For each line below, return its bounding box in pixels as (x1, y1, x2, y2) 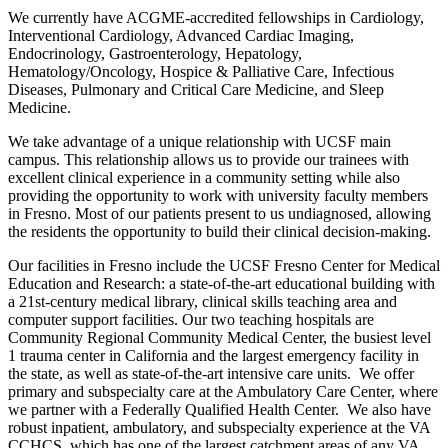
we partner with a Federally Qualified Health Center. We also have (8, 400, 431, 418)
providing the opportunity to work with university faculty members (8, 186, 428, 204)
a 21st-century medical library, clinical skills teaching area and (8, 292, 397, 310)
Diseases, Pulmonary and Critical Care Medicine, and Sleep (8, 80, 384, 98)
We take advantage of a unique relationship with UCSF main (8, 132, 391, 150)
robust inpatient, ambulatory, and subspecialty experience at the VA (8, 418, 430, 436)
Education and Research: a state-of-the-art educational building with (8, 274, 435, 292)
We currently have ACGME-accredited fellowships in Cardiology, (8, 8, 424, 26)
